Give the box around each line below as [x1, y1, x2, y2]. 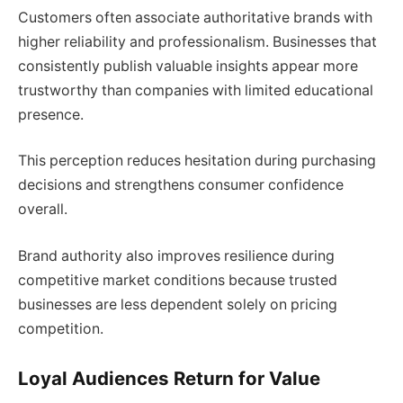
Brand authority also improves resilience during [18, 246, 335, 264]
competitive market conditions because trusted [18, 271, 337, 289]
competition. [18, 319, 103, 337]
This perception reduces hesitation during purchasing [18, 152, 376, 170]
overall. [18, 201, 67, 219]
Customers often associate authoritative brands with [18, 8, 372, 26]
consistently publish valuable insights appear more [18, 57, 358, 75]
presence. [18, 105, 84, 123]
